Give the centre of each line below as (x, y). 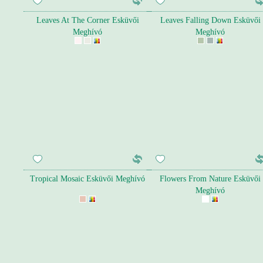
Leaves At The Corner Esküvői (87, 20)
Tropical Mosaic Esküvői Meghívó (87, 179)
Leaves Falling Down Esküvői (210, 20)
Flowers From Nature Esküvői (210, 179)
